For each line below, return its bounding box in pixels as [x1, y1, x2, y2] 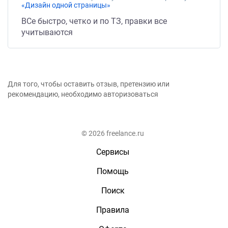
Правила [96, 205, 129, 215]
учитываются [21, 27, 73, 37]
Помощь [97, 166, 129, 176]
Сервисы [96, 147, 129, 157]
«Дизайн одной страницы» [21, 1, 110, 9]
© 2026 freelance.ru [81, 129, 144, 137]
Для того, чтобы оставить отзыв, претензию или [8, 80, 169, 88]
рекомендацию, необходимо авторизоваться [8, 90, 158, 98]
